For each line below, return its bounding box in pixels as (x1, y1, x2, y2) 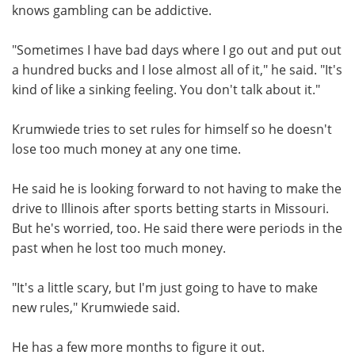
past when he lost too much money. (12, 239, 226, 256)
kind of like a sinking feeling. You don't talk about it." (12, 80, 320, 97)
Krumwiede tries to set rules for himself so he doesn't (12, 120, 332, 137)
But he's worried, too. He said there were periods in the (12, 219, 342, 236)
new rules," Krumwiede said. (12, 298, 180, 315)
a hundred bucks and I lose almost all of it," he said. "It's (12, 60, 342, 78)
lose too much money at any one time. (12, 139, 241, 157)
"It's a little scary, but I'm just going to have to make (12, 278, 318, 296)
